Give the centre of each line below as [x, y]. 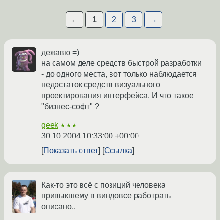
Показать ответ [71, 151]
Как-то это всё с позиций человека [103, 185]
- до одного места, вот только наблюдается [119, 74]
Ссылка [118, 151]
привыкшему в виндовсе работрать [106, 196]
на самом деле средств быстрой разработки [122, 63]
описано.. [58, 207]
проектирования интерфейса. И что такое [117, 96]
